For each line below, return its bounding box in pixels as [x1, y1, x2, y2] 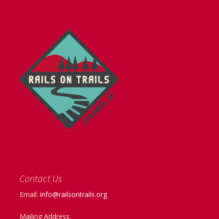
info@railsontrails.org [40, 189, 107, 199]
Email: [20, 189, 40, 199]
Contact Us [20, 172, 62, 184]
